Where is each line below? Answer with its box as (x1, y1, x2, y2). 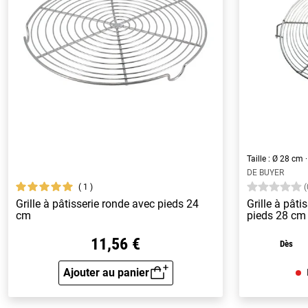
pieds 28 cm (247, 209, 307, 223)
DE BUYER (247, 168, 285, 178)
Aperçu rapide (114, 274, 185, 288)
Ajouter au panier (63, 265, 149, 279)
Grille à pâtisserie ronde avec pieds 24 (16, 197, 199, 211)
